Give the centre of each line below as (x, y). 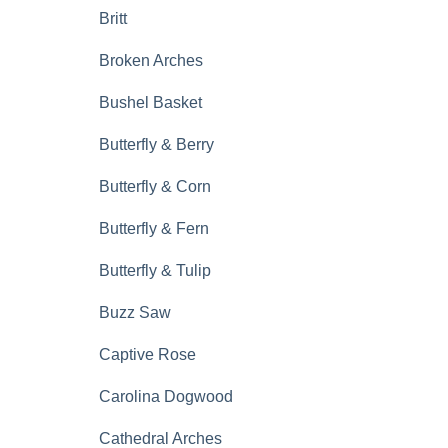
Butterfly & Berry (156, 144)
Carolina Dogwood (166, 396)
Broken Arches (151, 60)
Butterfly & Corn (155, 186)
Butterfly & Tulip (155, 270)
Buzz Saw (135, 312)
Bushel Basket (150, 102)
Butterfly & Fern (154, 228)
